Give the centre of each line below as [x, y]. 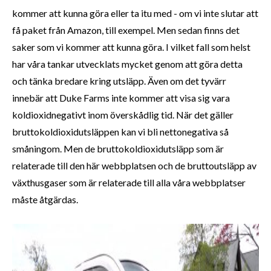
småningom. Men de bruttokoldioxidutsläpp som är [118, 149]
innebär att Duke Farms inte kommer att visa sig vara [121, 98]
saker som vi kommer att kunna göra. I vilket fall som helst [131, 47]
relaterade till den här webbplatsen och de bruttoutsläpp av [134, 166]
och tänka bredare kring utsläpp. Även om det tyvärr [119, 81]
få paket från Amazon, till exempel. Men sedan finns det [126, 30]
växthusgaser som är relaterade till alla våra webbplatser [129, 183]
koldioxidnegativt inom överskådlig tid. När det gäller [123, 115]
